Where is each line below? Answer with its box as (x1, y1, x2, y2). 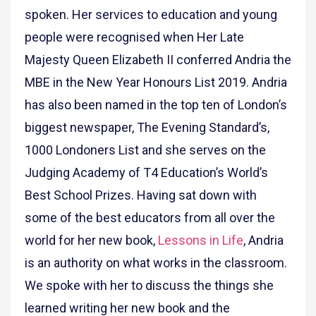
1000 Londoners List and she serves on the (25, 142, 266, 158)
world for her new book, (25, 233, 158, 248)
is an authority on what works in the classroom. (25, 255, 287, 271)
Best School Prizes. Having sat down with (25, 188, 257, 203)
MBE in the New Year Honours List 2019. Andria (25, 75, 287, 90)
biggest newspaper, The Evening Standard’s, (25, 120, 269, 135)
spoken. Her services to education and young (25, 7, 277, 23)
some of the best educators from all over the (25, 210, 275, 226)
